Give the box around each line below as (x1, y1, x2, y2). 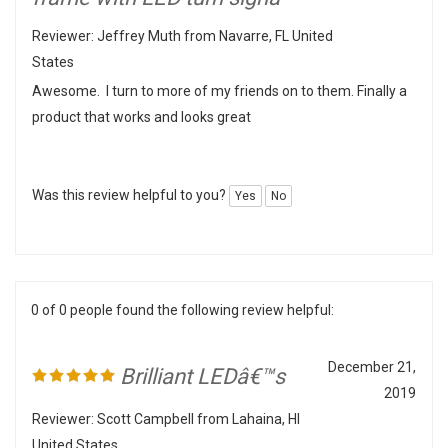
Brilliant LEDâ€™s (115, 343, 285, 368)
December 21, (328, 338, 416, 354)
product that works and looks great (32, 88, 251, 104)
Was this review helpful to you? (32, 166, 229, 182)
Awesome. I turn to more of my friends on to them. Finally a (32, 62, 407, 78)
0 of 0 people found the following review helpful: (31, 281, 334, 297)
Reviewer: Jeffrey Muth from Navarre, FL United (32, 7, 333, 23)
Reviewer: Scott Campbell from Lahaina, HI (32, 390, 300, 406)
